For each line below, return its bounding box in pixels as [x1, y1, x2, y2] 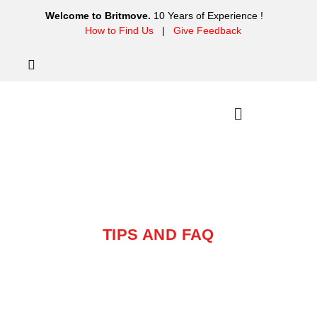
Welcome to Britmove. [45, 10, 151, 21]
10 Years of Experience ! [151, 10, 272, 21]
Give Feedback [173, 25, 241, 36]
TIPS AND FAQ [103, 225, 214, 243]
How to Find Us [84, 25, 154, 36]
